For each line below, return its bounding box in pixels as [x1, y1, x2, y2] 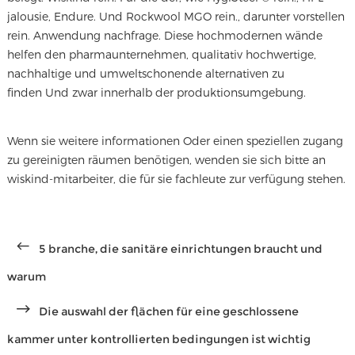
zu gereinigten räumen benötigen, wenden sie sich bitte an [6, 153, 326, 167]
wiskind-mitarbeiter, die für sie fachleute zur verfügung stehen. [6, 172, 345, 186]
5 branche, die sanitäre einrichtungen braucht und [38, 242, 323, 257]
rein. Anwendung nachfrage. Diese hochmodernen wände [6, 28, 323, 42]
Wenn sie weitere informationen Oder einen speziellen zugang [6, 134, 343, 148]
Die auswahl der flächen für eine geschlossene [38, 304, 299, 319]
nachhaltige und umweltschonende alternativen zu [6, 66, 284, 80]
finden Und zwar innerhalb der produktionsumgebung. [6, 85, 306, 99]
